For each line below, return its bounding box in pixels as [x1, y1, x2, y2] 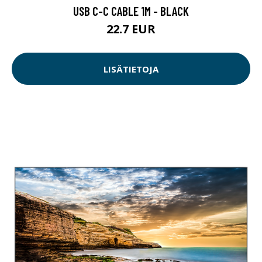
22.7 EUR [106, 21, 156, 37]
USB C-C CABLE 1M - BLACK [73, 4, 189, 19]
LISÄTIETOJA [104, 63, 158, 75]
